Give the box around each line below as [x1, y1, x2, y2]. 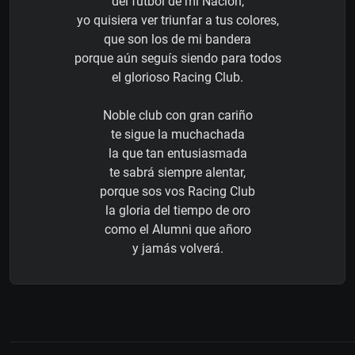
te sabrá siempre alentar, [109, 164, 246, 180]
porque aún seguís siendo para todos [74, 50, 281, 66]
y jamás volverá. [132, 240, 223, 256]
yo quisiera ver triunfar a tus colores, [76, 12, 279, 28]
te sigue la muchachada [110, 126, 245, 142]
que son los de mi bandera [104, 31, 251, 47]
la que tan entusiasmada [108, 145, 247, 161]
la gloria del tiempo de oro [105, 202, 250, 218]
